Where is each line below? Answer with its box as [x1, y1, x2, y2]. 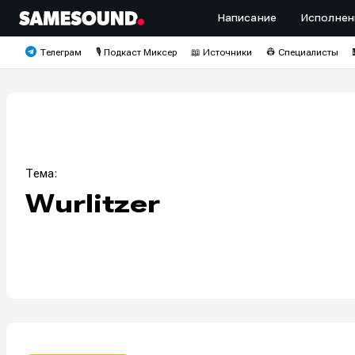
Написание [217, 13, 277, 24]
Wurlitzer [25, 188, 160, 219]
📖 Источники [190, 47, 252, 58]
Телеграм [40, 47, 82, 58]
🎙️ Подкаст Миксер [95, 47, 177, 58]
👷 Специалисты [265, 47, 338, 58]
